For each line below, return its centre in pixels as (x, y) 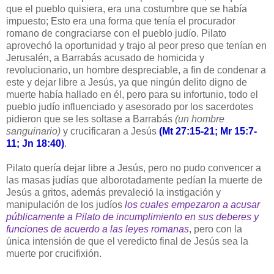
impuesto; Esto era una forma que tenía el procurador (121, 21)
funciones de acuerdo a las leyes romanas (98, 229)
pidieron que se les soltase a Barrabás (91, 119)
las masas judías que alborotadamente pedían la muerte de (134, 180)
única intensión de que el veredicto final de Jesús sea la (127, 242)
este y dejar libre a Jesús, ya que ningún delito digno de (127, 83)
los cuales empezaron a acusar (192, 205)
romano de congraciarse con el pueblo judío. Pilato (116, 34)
